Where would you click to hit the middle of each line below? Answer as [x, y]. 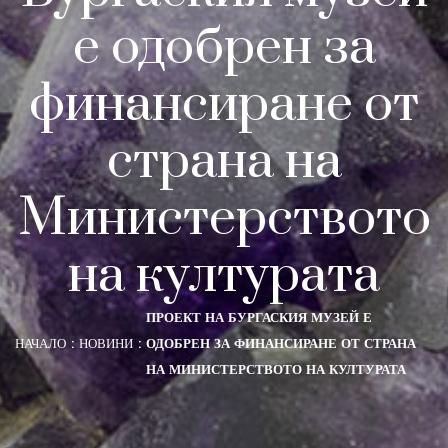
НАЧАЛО [40, 343]
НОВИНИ [106, 343]
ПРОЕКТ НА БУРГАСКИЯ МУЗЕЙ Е [259, 317]
